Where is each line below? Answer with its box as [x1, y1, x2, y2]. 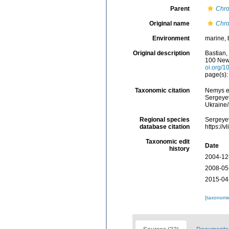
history [169, 145, 190, 152]
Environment [152, 34, 190, 42]
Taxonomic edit [145, 138, 190, 145]
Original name [149, 19, 190, 27]
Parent [170, 5, 190, 12]
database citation [139, 123, 190, 130]
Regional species [139, 116, 190, 123]
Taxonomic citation [134, 86, 190, 94]
